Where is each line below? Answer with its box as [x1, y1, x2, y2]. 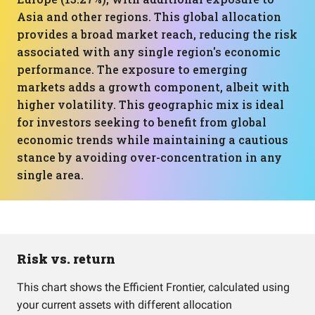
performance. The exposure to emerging [17, 62, 247, 77]
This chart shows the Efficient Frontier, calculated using [17, 281, 290, 294]
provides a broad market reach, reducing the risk [17, 27, 297, 41]
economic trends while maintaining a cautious [17, 132, 288, 147]
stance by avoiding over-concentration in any [17, 150, 282, 165]
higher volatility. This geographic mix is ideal [17, 97, 284, 112]
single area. [17, 167, 84, 182]
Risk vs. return [17, 250, 115, 267]
